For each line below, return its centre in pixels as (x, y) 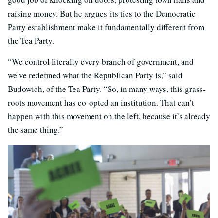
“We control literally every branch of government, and (101, 61)
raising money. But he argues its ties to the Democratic (102, 13)
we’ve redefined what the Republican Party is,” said (95, 75)
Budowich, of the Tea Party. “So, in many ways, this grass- (107, 89)
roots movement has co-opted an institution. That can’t (101, 102)
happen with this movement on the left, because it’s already (109, 116)
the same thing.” (36, 129)
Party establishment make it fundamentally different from (106, 27)
